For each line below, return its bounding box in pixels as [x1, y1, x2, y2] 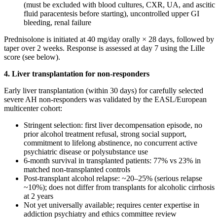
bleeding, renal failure [24, 18, 91, 27]
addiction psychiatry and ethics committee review [24, 209, 177, 218]
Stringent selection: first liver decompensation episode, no [24, 120, 202, 129]
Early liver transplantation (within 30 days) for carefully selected [4, 86, 203, 95]
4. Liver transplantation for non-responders [4, 69, 149, 78]
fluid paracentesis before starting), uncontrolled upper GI [24, 9, 199, 18]
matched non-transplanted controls [24, 165, 130, 174]
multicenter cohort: [4, 104, 62, 112]
